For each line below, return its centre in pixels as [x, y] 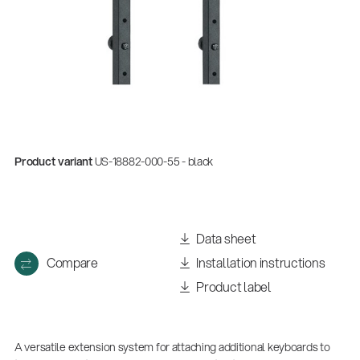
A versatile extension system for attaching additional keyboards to [172, 348]
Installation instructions [260, 263]
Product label [233, 287]
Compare [72, 263]
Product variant [53, 162]
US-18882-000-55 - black [154, 162]
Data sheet [225, 239]
